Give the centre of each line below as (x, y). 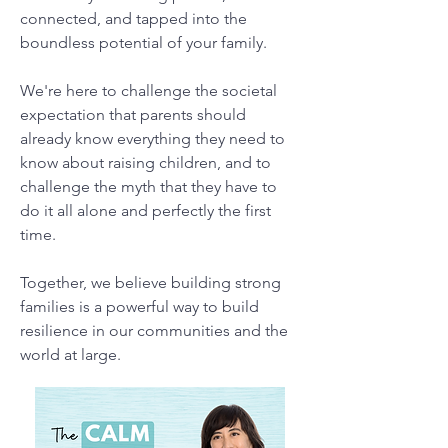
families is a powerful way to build (139, 306)
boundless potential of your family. (143, 42)
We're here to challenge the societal (148, 90)
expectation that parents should (133, 114)
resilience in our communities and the (154, 330)
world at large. (70, 354)
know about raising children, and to (145, 162)
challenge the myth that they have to (148, 186)
